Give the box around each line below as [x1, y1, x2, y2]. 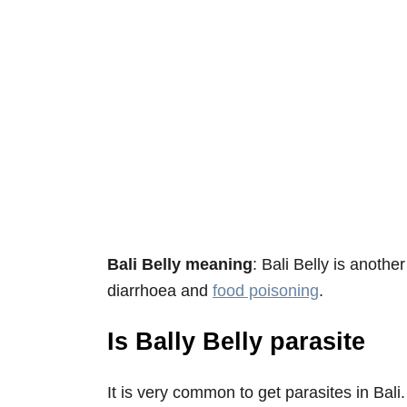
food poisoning [213, 281, 319, 300]
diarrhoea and [107, 281, 213, 300]
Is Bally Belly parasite [107, 327, 365, 355]
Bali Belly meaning [107, 254, 253, 273]
